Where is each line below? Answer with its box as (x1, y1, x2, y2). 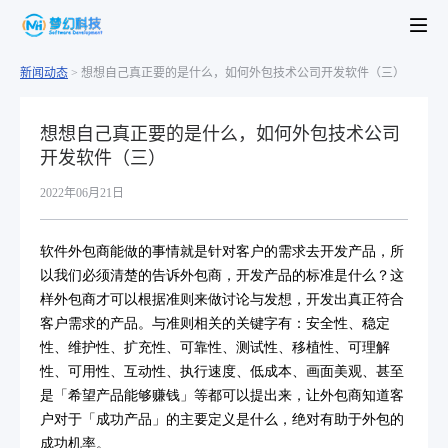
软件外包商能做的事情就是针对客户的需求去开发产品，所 (40, 244, 404, 259)
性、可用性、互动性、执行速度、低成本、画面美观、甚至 (40, 364, 404, 379)
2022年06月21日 (40, 186, 124, 200)
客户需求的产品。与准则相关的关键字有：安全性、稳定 (40, 316, 390, 331)
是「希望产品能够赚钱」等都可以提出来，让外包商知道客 (40, 388, 404, 403)
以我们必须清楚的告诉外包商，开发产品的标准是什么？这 (40, 268, 404, 283)
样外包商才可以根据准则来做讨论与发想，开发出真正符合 (40, 292, 404, 307)
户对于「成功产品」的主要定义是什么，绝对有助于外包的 (40, 412, 404, 427)
